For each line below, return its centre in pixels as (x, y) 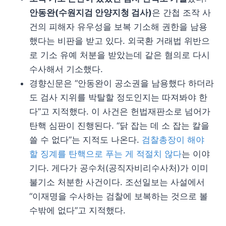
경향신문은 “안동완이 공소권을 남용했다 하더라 (122, 83)
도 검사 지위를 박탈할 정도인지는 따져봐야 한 (118, 97)
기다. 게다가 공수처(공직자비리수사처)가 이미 (119, 168)
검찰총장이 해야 (173, 139)
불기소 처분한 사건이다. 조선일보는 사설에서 (117, 182)
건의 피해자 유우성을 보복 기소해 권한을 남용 (118, 26)
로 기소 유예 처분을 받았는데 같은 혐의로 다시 (120, 55)
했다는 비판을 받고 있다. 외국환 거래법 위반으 (120, 41)
